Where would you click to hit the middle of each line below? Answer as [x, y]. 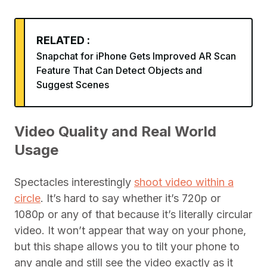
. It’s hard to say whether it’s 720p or [131, 198]
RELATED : [63, 40]
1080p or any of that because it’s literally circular [133, 214]
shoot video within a [184, 182]
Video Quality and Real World [115, 131]
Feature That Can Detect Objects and [119, 70]
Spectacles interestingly [74, 182]
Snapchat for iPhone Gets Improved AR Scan [136, 56]
